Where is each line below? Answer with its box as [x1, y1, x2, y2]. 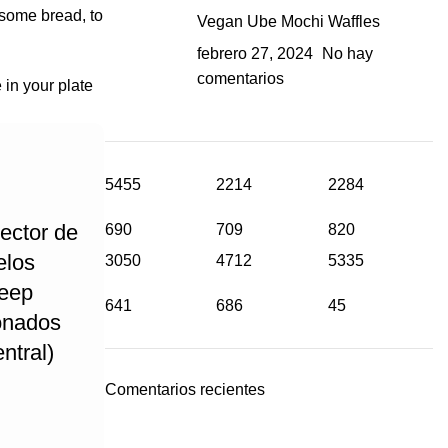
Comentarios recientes [104, 380, 265, 398]
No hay [321, 44, 373, 62]
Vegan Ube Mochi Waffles [196, 12, 380, 30]
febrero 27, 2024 [196, 44, 313, 62]
